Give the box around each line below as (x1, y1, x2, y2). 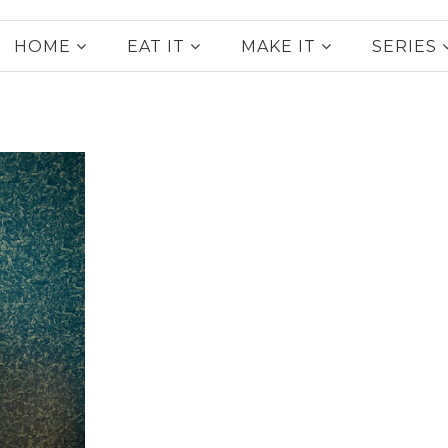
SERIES (372, 36, 437, 56)
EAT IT (127, 36, 185, 56)
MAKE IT (241, 36, 316, 56)
